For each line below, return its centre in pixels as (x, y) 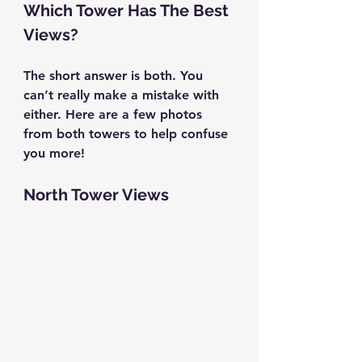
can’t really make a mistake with (123, 95)
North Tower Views (96, 195)
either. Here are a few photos (115, 115)
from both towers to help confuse (128, 134)
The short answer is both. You (115, 76)
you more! (54, 154)
